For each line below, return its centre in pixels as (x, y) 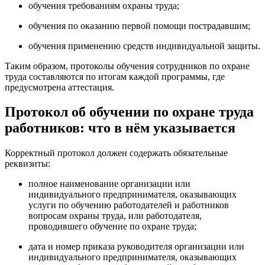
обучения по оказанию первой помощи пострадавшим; (139, 25)
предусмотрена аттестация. (59, 87)
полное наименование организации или (109, 184)
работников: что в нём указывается (120, 128)
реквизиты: (28, 164)
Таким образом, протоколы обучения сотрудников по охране (127, 66)
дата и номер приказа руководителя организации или (136, 247)
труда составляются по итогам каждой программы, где (115, 76)
